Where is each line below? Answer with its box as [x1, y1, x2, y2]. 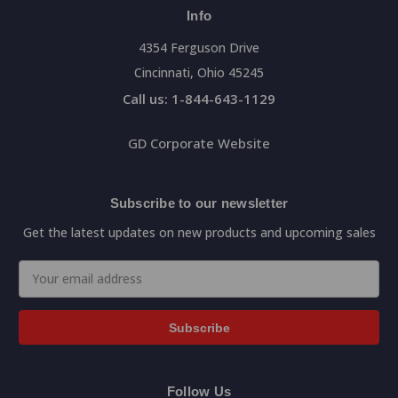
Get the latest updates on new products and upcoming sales [22, 223, 376, 241]
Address [19, 279, 68, 297]
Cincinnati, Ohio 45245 [134, 63, 264, 81]
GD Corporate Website [128, 133, 270, 152]
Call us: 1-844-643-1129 [123, 89, 275, 107]
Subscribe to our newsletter [109, 195, 289, 211]
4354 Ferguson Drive [139, 38, 259, 56]
